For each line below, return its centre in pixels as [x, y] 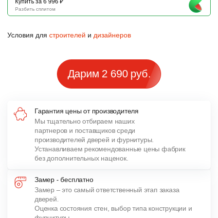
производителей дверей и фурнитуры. [94, 140]
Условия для [28, 35]
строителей [67, 35]
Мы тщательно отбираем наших [85, 121]
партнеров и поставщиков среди [85, 130]
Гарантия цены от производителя [87, 111]
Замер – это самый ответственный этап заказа [107, 190]
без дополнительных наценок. [82, 158]
